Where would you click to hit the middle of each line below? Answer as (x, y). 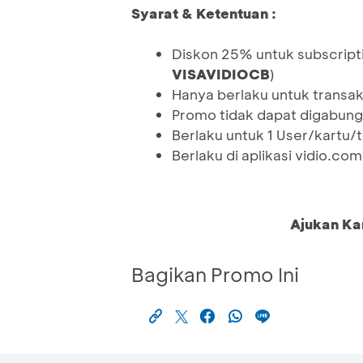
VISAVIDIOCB (221, 74)
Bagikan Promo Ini (215, 275)
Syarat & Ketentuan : (204, 13)
